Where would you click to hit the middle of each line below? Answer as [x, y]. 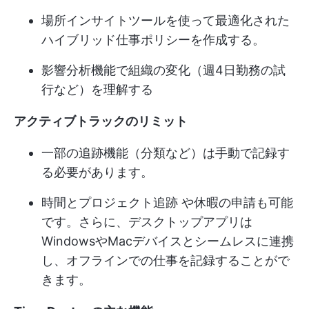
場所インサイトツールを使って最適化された [166, 20]
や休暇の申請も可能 [236, 202]
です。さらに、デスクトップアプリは [147, 221]
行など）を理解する [97, 89]
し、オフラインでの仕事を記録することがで [166, 260]
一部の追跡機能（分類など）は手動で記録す [166, 152]
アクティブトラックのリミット [101, 121]
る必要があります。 [97, 172]
